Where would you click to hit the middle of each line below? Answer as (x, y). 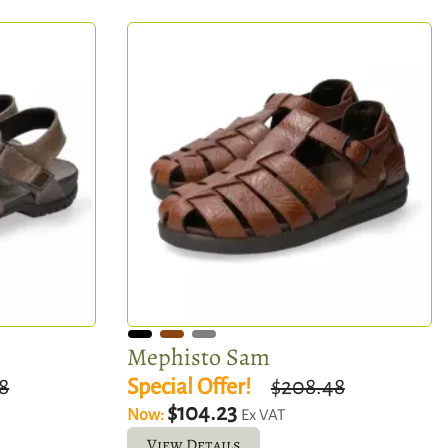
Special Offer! (188, 386)
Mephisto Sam (198, 356)
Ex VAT (262, 414)
